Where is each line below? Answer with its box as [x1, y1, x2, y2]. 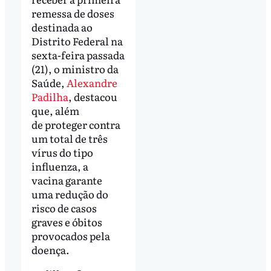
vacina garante [31, 172, 102, 188]
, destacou [68, 88, 117, 104]
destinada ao [31, 19, 93, 34]
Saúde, [31, 74, 67, 90]
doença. [31, 241, 70, 257]
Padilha [31, 88, 68, 104]
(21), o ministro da [31, 60, 119, 76]
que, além [31, 102, 79, 118]
